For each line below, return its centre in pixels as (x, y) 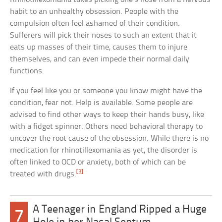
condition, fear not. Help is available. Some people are (102, 103)
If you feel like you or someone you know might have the (106, 91)
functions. (27, 71)
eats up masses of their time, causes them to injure (99, 48)
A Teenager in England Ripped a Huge (120, 210)
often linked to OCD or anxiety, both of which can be (98, 163)
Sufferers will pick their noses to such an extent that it (104, 36)
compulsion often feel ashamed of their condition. (95, 24)
